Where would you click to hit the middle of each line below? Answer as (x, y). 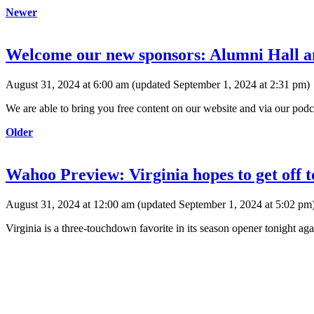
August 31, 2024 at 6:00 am (67, 85)
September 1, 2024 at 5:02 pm (245, 204)
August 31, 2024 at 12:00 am (70, 204)
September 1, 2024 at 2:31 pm (240, 85)
